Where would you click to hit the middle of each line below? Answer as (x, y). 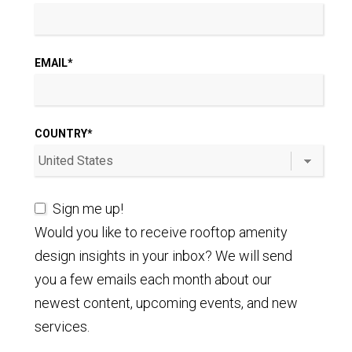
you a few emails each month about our (154, 280)
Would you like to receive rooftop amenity (161, 233)
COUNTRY (61, 134)
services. (62, 327)
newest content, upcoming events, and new (167, 303)
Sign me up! (88, 209)
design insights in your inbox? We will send (164, 256)
